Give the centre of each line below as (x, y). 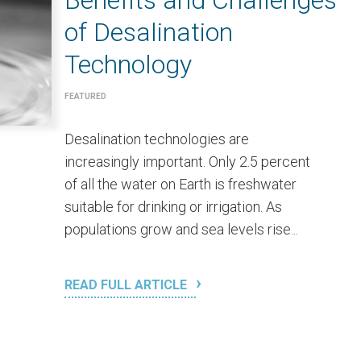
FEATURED (85, 97)
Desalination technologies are (157, 139)
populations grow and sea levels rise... (181, 230)
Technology (128, 65)
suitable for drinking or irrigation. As (173, 207)
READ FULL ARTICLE (127, 285)
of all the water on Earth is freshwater (180, 185)
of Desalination (149, 33)
